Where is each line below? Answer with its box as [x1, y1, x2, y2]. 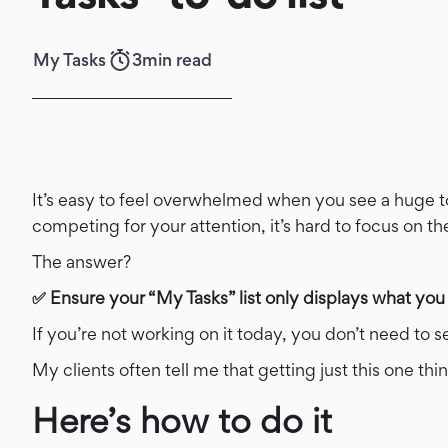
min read [142, 49, 212, 70]
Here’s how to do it [32, 399, 332, 442]
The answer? [32, 251, 131, 272]
